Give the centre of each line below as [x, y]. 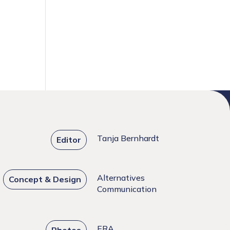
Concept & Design [45, 179]
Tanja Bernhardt [128, 138]
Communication [127, 189]
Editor [69, 140]
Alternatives [121, 178]
